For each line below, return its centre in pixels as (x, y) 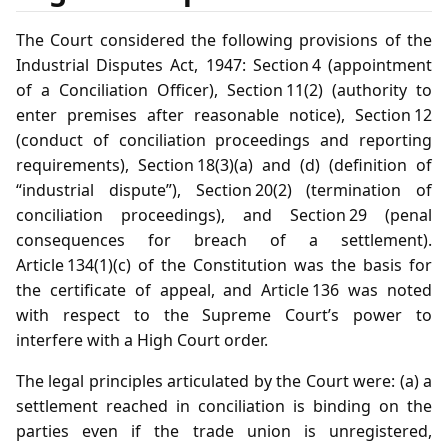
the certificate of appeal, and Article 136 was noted (224, 290)
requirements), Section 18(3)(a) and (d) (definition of (224, 165)
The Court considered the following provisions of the (224, 40)
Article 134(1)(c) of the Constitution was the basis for (224, 265)
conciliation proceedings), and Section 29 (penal (224, 215)
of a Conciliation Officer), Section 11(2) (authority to (224, 90)
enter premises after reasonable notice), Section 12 (224, 115)
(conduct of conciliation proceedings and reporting (224, 140)
